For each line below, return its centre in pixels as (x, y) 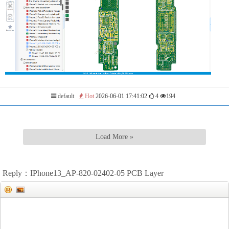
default (65, 96)
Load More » (114, 137)
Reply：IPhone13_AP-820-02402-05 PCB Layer (83, 173)
